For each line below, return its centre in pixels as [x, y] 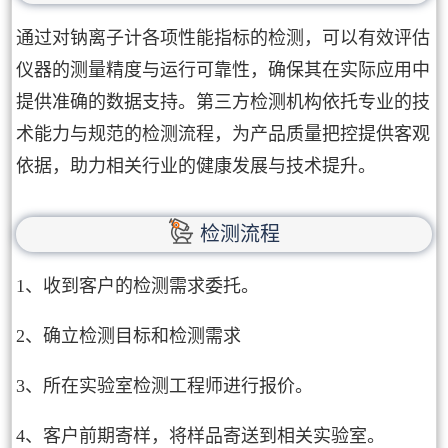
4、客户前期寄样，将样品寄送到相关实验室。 [201, 435]
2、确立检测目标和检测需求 [129, 335]
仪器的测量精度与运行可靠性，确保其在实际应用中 [223, 70]
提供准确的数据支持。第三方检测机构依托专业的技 [223, 102]
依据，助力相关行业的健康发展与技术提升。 [196, 166]
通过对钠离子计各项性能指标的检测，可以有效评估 [223, 38]
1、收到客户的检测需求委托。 [138, 285]
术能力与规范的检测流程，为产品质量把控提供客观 [223, 134]
